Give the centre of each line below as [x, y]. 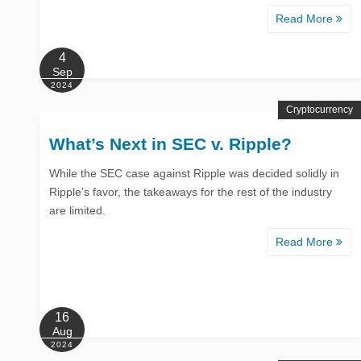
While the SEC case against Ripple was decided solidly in [194, 173]
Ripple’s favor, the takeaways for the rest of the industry [191, 191]
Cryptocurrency [319, 109]
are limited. [77, 210]
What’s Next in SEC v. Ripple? [170, 143]
